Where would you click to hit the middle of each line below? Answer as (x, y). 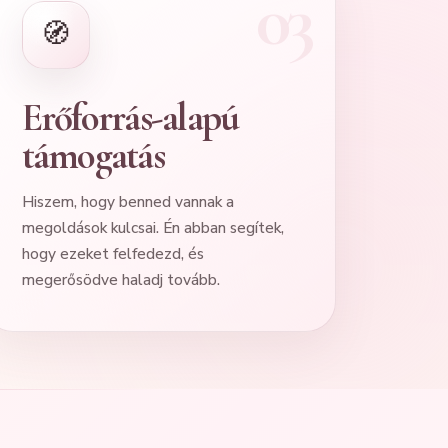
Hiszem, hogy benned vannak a (127, 201)
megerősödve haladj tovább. (120, 279)
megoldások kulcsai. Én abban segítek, (152, 227)
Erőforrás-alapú (130, 117)
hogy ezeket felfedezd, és (112, 253)
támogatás (92, 155)
